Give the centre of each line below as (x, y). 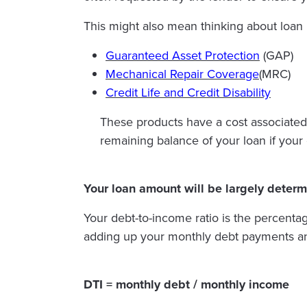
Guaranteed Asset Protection (183, 56)
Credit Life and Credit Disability (188, 93)
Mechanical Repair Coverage (182, 74)
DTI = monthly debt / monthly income (186, 285)
